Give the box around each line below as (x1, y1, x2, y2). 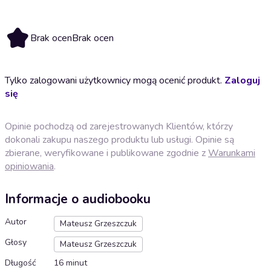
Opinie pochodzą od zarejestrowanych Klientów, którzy (5, 119, 233, 133)
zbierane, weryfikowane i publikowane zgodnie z (5, 146, 208, 160)
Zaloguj (224, 73, 260, 87)
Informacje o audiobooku (5, 191, 151, 208)
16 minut (54, 257, 87, 269)
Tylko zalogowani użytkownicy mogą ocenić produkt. (5, 73, 224, 87)
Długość (5, 257, 36, 269)
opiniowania (5, 159, 54, 173)
